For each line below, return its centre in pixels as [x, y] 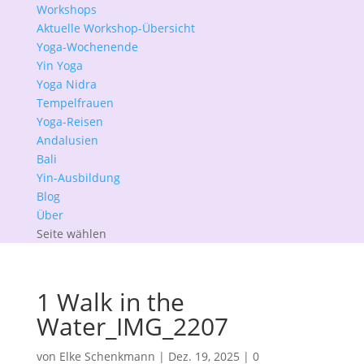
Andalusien [67, 140]
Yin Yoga [59, 65]
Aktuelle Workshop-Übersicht [115, 28]
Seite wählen [71, 234]
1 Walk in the [110, 302]
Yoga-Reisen [69, 121]
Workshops [66, 9]
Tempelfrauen [75, 103]
